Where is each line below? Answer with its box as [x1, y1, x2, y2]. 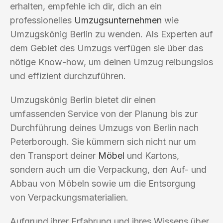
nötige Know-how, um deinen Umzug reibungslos [10, 56, 213, 67]
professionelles [10, 14, 74, 25]
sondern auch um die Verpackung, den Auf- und [10, 164, 207, 175]
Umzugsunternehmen [74, 14, 162, 25]
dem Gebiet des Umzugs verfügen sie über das [10, 42, 203, 53]
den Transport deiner [10, 150, 98, 161]
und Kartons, [124, 150, 179, 161]
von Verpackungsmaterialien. [10, 192, 128, 203]
